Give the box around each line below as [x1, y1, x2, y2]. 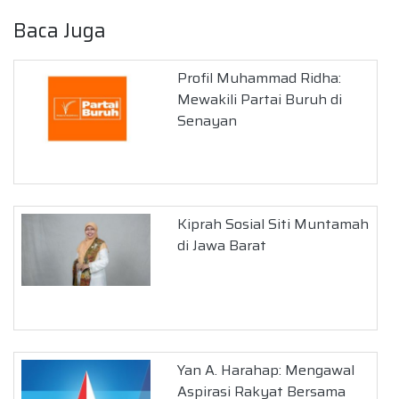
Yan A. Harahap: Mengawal [177, 358, 355, 381]
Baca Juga [13, 14, 106, 46]
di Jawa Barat [177, 233, 267, 256]
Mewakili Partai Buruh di [177, 87, 343, 110]
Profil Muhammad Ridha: [177, 66, 342, 89]
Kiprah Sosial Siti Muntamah [177, 212, 370, 235]
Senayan [177, 109, 238, 132]
